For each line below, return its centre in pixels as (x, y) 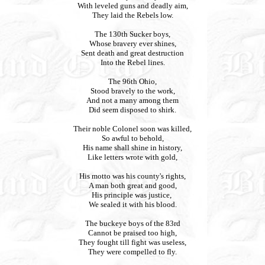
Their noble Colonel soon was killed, (132, 129)
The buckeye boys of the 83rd (132, 223)
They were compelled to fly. (132, 252)
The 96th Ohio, (132, 81)
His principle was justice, (132, 195)
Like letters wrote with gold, (132, 157)
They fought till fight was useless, (132, 242)
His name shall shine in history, (132, 148)
